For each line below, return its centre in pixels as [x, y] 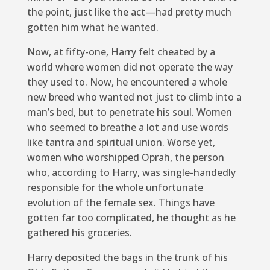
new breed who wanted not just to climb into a [134, 97]
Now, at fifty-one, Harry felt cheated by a [121, 52]
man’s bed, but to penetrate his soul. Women [129, 112]
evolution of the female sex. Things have [121, 202]
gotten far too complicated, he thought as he [131, 217]
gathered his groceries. [79, 232]
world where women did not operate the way [130, 67]
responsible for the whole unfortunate [115, 187]
